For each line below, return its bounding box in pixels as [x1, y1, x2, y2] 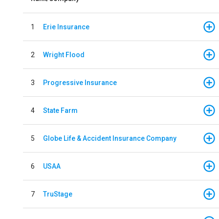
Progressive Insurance [43, 78, 117, 87]
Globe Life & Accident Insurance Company [43, 134, 176, 142]
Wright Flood [43, 50, 85, 59]
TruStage [43, 190, 72, 198]
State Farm [43, 106, 78, 114]
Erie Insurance [43, 22, 89, 31]
